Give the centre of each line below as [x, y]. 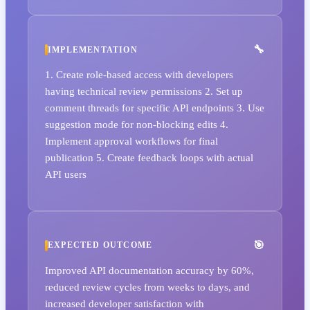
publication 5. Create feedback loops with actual [149, 158]
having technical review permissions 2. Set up [144, 91]
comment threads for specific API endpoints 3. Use [155, 108]
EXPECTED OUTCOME [100, 245]
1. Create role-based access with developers [139, 75]
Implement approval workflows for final [131, 141]
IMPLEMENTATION [93, 49]
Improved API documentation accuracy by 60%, [149, 270]
